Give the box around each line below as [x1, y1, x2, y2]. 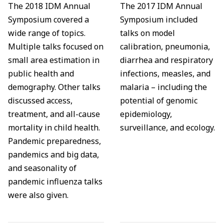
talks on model [120, 27, 175, 39]
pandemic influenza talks [8, 176, 102, 187]
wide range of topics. [8, 27, 85, 39]
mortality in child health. [8, 122, 100, 133]
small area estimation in [8, 54, 99, 66]
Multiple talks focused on [8, 41, 103, 52]
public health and [8, 68, 74, 79]
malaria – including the [120, 81, 207, 93]
